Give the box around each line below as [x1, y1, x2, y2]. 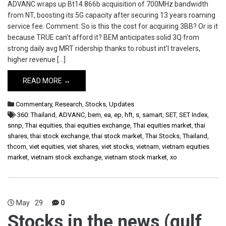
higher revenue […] [8, 55, 66, 64]
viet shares [67, 143, 98, 150]
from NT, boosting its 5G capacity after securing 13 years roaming [8, 11, 215, 19]
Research [55, 100, 82, 108]
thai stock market [92, 132, 142, 140]
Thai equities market [133, 122, 192, 129]
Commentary [16, 100, 52, 108]
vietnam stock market [104, 153, 167, 161]
